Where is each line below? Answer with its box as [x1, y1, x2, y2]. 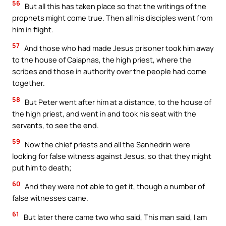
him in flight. [12, 24, 53, 34]
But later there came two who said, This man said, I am [22, 211, 207, 222]
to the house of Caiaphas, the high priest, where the [12, 54, 192, 65]
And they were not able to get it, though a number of [23, 181, 205, 192]
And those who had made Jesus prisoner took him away [23, 43, 214, 53]
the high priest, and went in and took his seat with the [12, 108, 196, 119]
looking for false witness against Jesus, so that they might [12, 150, 211, 161]
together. [12, 78, 45, 88]
